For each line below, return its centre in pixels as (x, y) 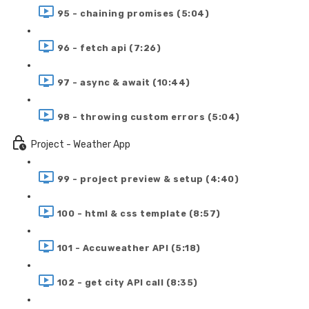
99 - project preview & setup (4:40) (148, 179)
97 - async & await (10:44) (123, 82)
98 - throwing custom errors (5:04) (148, 117)
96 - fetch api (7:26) (109, 48)
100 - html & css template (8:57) (139, 213)
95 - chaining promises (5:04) (133, 13)
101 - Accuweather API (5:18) (129, 248)
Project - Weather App (81, 144)
